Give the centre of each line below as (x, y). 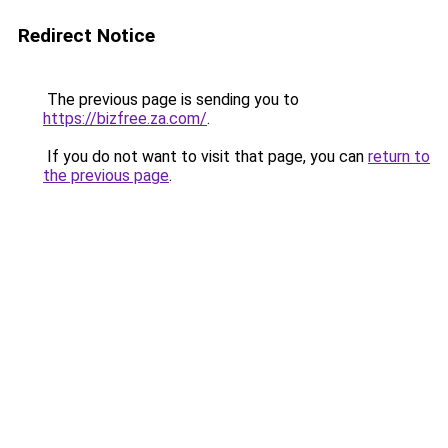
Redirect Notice (86, 35)
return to (399, 156)
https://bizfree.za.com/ (125, 118)
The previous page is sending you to (171, 99)
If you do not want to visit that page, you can (205, 156)
